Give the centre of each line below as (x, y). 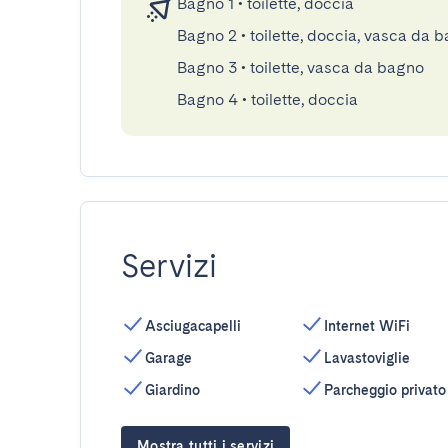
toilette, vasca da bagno (337, 67)
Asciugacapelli (193, 326)
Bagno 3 (207, 67)
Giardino (172, 390)
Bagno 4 (207, 99)
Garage (168, 358)
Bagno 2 (207, 35)
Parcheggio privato (384, 390)
